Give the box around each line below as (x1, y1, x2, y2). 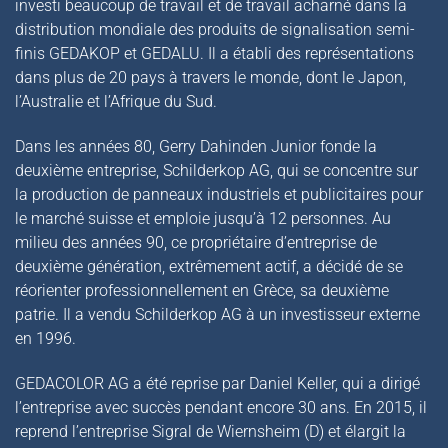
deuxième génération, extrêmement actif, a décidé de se (15, 256, 403, 276)
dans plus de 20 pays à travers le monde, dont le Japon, (15, 68, 406, 88)
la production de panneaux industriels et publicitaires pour (15, 184, 423, 204)
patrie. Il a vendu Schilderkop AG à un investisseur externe (15, 304, 420, 324)
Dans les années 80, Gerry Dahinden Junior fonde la (15, 136, 377, 156)
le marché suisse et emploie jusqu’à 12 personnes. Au (15, 208, 391, 228)
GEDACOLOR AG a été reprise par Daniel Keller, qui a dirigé (15, 373, 420, 393)
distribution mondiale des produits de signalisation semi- (15, 20, 415, 40)
